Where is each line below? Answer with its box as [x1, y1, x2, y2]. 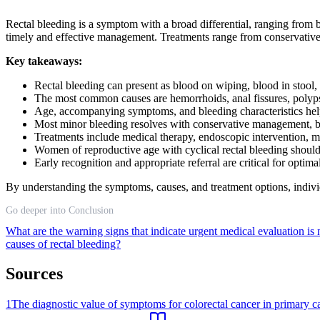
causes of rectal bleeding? [6, 237, 121, 250]
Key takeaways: [6, 54, 82, 67]
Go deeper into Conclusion [6, 204, 114, 216]
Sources [6, 264, 63, 284]
